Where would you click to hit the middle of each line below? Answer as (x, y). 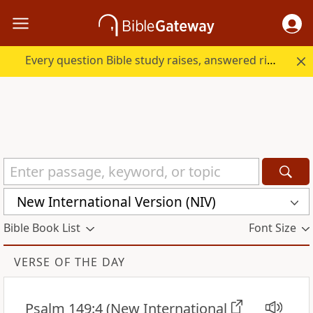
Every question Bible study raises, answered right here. (272, 60)
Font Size (272, 228)
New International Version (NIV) (116, 202)
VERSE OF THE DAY (70, 262)
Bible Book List (42, 228)
